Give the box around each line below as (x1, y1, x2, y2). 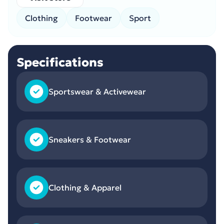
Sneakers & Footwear (48, 134, 131, 144)
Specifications (16, 55, 103, 70)
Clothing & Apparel (48, 182, 121, 192)
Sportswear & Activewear (48, 86, 146, 96)
